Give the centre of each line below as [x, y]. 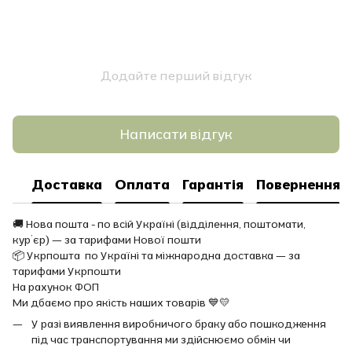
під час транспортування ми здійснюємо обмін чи [161, 339]
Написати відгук [176, 134]
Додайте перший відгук [176, 75]
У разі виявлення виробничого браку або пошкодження [179, 323]
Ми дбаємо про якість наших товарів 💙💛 [121, 302]
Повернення [298, 185]
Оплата [142, 185]
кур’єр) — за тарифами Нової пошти [107, 239]
